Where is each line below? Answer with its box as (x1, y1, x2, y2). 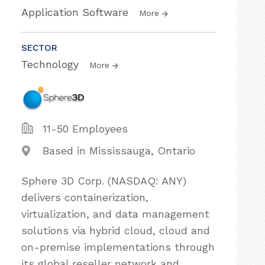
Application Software (21, 6, 132, 18)
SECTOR (21, 43, 57, 53)
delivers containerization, (21, 191, 148, 203)
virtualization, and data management (21, 208, 209, 220)
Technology (21, 58, 82, 70)
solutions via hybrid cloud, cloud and (21, 224, 210, 237)
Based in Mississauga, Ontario (43, 144, 195, 157)
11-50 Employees (43, 122, 128, 135)
